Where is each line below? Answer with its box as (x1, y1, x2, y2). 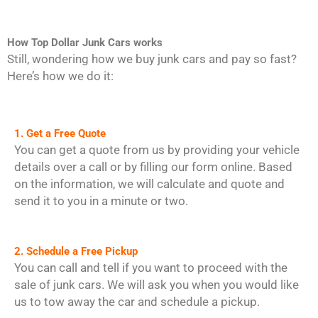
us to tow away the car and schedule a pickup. (14, 294, 260, 309)
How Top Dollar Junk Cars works (7, 36, 163, 50)
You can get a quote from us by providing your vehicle (14, 142, 300, 157)
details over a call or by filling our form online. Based (14, 159, 292, 174)
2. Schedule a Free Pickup (14, 244, 138, 258)
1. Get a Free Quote (14, 126, 106, 140)
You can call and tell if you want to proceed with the (14, 260, 287, 275)
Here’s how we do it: (7, 69, 114, 84)
